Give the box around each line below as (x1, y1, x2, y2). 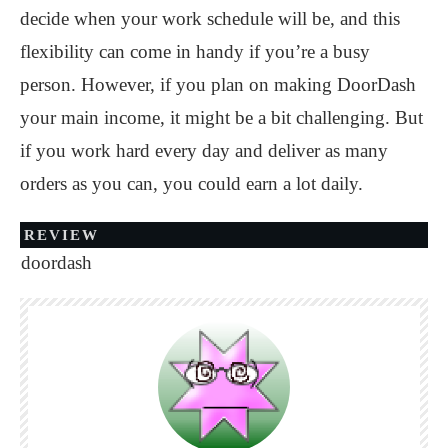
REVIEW (24, 226, 99, 243)
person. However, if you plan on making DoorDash (20, 73, 416, 95)
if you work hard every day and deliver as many (20, 139, 388, 161)
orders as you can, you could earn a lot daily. (20, 172, 363, 194)
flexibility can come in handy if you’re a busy (20, 40, 370, 62)
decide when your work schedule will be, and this (20, 7, 400, 29)
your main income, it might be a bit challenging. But (20, 106, 423, 128)
